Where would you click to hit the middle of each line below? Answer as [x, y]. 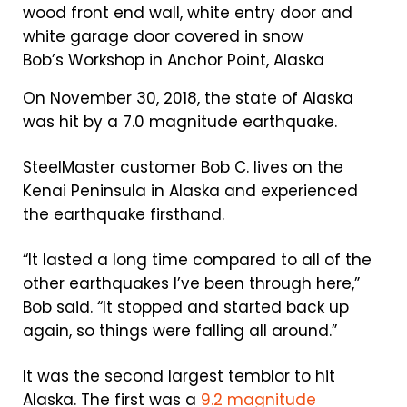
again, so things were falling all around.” [180, 331]
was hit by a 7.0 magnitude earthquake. [180, 122]
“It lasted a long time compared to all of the [197, 260]
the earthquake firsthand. [124, 214]
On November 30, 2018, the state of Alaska [188, 98]
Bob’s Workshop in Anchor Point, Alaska [174, 60]
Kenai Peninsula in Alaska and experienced [190, 191]
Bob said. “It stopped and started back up [186, 307]
